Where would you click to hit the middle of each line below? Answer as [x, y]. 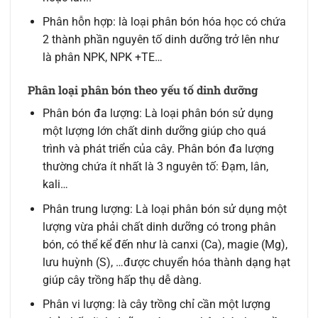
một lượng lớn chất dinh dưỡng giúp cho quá [154, 131]
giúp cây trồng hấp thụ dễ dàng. [122, 280]
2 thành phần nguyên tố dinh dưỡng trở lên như [160, 40]
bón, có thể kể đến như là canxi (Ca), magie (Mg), [165, 244]
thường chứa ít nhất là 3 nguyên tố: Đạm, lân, [155, 167]
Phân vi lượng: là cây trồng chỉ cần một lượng [156, 305]
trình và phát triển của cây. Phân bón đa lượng [158, 149]
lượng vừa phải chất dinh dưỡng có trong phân [159, 226]
